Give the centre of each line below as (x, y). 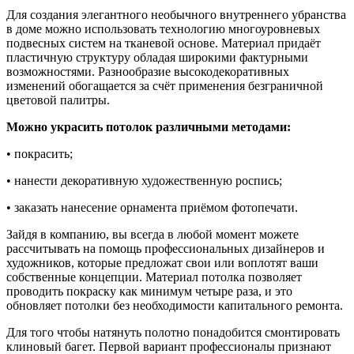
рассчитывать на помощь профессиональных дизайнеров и (166, 249)
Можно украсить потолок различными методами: (149, 127)
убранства (317, 15)
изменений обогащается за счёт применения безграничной (165, 86)
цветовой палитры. (58, 100)
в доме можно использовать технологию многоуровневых (163, 29)
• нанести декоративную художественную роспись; (144, 181)
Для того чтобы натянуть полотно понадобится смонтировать (173, 333)
